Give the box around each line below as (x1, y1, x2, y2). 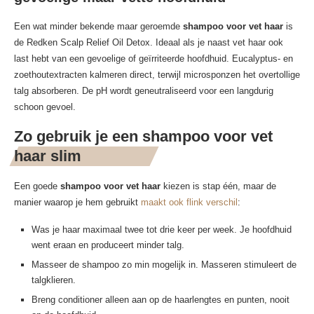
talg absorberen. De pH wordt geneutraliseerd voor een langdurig (14, 86, 273, 97)
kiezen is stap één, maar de (161, 181, 276, 192)
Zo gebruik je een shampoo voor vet (14, 128, 273, 146)
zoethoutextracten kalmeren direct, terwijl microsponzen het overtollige (14, 69, 300, 81)
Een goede (14, 181, 60, 192)
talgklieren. (32, 275, 76, 286)
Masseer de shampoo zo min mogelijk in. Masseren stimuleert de (32, 259, 296, 271)
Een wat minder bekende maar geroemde (14, 21, 183, 32)
